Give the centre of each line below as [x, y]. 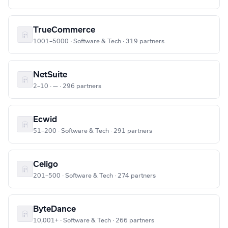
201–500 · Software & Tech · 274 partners [94, 176]
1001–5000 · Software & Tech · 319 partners [99, 41]
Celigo [46, 165]
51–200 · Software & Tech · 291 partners [93, 131]
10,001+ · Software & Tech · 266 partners [94, 221]
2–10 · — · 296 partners [67, 86]
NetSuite [50, 75]
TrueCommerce [64, 30]
